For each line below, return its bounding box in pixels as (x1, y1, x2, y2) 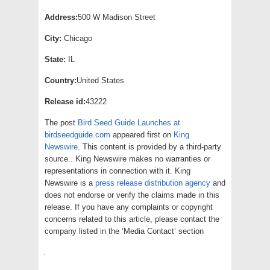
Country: (45, 75, 77, 85)
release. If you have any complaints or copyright (45, 202, 213, 212)
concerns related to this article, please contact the (45, 214, 219, 224)
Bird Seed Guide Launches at (78, 118, 180, 127)
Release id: (45, 96, 86, 106)
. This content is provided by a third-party (78, 142, 221, 151)
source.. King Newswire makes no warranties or (45, 154, 210, 163)
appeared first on (110, 130, 174, 139)
